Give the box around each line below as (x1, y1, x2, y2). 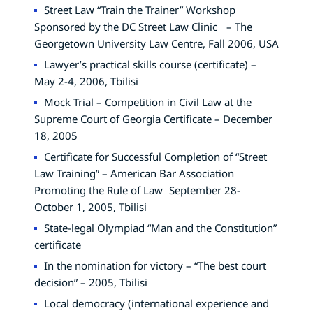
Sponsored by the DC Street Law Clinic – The (34, 19, 252, 34)
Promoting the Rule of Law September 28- (34, 182, 240, 197)
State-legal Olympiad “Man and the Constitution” (44, 220, 277, 235)
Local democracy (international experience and (44, 296, 269, 310)
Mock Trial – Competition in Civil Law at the (44, 94, 252, 109)
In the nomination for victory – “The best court (44, 258, 266, 272)
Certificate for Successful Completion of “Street (44, 149, 267, 163)
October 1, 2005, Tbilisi (34, 199, 147, 214)
